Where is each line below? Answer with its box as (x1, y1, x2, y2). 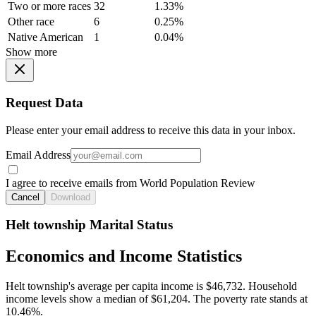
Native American (8, 31, 83, 44)
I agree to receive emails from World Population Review (6, 176, 255, 189)
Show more (6, 46, 57, 59)
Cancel (11, 191, 39, 202)
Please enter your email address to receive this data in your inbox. (6, 123, 296, 136)
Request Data (6, 95, 83, 111)
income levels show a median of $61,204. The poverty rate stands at (6, 293, 308, 305)
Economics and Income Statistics (6, 247, 242, 266)
